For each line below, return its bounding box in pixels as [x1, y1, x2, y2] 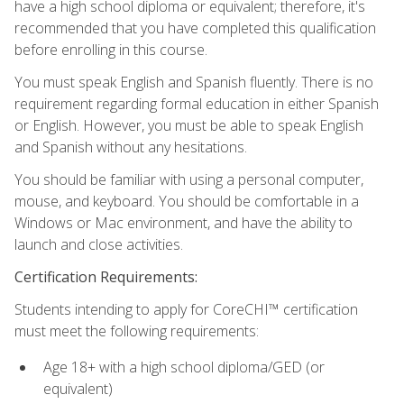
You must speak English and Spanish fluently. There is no [14, 71, 373, 92]
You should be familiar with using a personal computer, [14, 169, 363, 189]
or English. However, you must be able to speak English [14, 115, 363, 135]
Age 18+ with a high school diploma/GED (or [43, 356, 325, 377]
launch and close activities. [14, 234, 183, 254]
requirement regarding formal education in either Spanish [14, 93, 379, 114]
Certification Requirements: [14, 266, 197, 287]
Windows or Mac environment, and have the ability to [14, 212, 353, 233]
